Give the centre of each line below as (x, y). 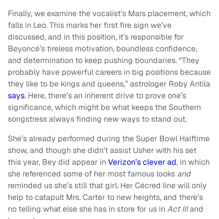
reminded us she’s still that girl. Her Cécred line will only (107, 186)
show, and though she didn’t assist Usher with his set (102, 151)
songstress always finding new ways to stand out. (97, 119)
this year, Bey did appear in (58, 162)
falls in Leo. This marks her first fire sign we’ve (90, 25)
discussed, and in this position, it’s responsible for (96, 37)
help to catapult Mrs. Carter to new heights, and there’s (105, 197)
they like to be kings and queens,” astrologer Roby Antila (109, 84)
